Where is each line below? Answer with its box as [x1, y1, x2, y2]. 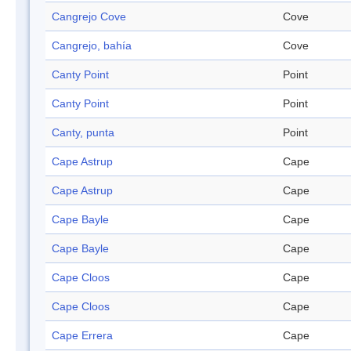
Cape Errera [52, 329, 113, 342]
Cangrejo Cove [52, 10, 126, 24]
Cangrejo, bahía [52, 39, 132, 52]
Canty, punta [52, 126, 114, 139]
